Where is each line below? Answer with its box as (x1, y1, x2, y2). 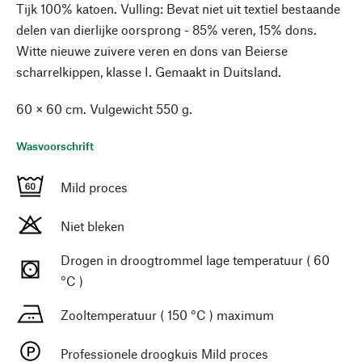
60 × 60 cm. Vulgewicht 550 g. (16, 101, 192, 116)
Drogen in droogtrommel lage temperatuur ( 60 (61, 252, 330, 267)
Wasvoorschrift (16, 139, 94, 153)
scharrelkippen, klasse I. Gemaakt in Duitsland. (16, 64, 281, 79)
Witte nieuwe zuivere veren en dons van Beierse (16, 43, 288, 58)
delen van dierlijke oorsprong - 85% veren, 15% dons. (16, 22, 317, 37)
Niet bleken (61, 218, 124, 234)
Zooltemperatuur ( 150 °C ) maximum (61, 307, 274, 322)
